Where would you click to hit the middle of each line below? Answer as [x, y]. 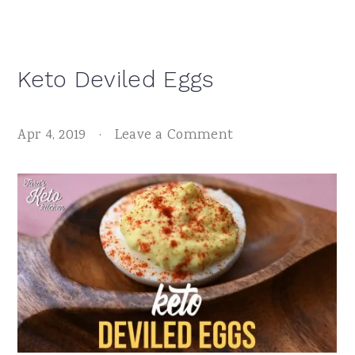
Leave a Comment [174, 135]
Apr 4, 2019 [52, 135]
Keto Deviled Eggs [116, 79]
